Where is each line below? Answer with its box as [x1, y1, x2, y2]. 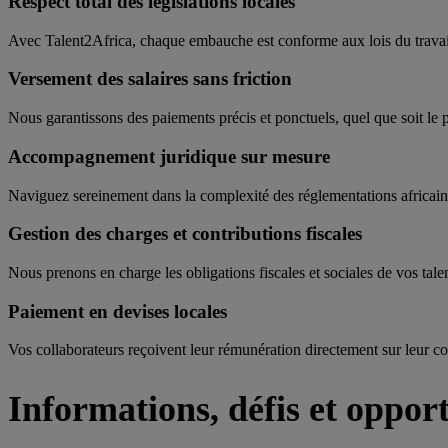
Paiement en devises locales [8, 300, 227, 322]
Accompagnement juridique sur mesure [8, 145, 330, 167]
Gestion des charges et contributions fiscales [8, 223, 362, 245]
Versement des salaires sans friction [8, 68, 292, 90]
